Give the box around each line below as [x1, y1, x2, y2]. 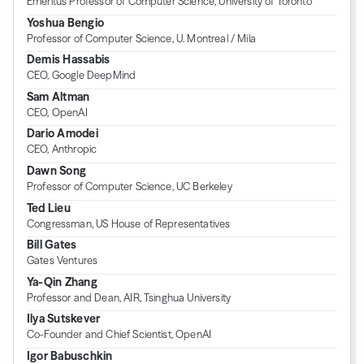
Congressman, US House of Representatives [27, 217, 231, 230]
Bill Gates [27, 237, 77, 253]
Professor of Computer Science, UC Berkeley [27, 180, 232, 193]
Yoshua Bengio [27, 15, 105, 30]
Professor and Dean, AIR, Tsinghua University [27, 291, 232, 304]
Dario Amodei [27, 126, 98, 141]
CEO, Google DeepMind [27, 69, 136, 82]
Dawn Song [27, 162, 87, 178]
